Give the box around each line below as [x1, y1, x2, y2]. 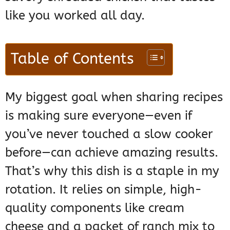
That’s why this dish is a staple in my [5, 164, 219, 179]
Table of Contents [11, 50, 134, 68]
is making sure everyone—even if [5, 108, 192, 123]
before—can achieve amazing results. [5, 145, 218, 160]
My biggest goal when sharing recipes [5, 90, 223, 105]
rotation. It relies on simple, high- [5, 182, 202, 197]
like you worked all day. [5, 8, 145, 23]
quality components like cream [5, 201, 184, 216]
